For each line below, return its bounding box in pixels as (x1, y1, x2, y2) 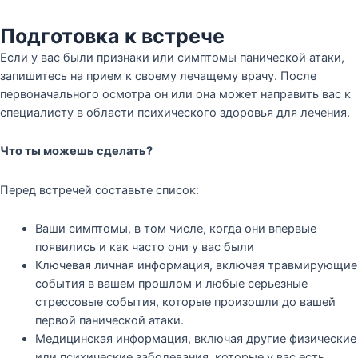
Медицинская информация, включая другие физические (34, 332, 356, 347)
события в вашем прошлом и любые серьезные (34, 276, 308, 292)
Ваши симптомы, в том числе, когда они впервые (34, 221, 316, 237)
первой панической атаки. (34, 313, 184, 328)
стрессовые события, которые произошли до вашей (34, 295, 336, 310)
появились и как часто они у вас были (34, 240, 254, 255)
